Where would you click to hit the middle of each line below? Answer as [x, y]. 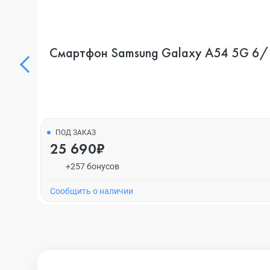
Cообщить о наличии [92, 191]
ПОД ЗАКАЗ [76, 133]
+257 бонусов [92, 166]
